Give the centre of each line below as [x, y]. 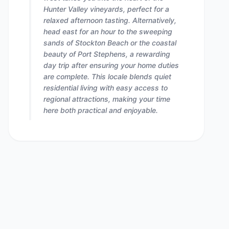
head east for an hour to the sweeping [108, 31]
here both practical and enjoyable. [101, 110]
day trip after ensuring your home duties [111, 65]
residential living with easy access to [106, 88]
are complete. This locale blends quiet [107, 76]
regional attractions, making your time [107, 99]
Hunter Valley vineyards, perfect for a [106, 9]
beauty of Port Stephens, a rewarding [107, 54]
